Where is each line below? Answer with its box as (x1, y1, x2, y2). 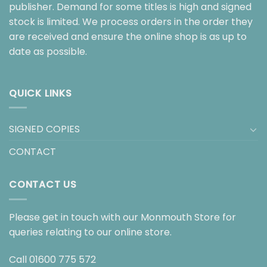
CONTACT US (9, 178, 77, 192)
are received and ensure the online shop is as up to (9, 29, 247, 44)
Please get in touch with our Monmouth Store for (9, 210, 236, 224)
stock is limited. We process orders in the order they (9, 14, 253, 29)
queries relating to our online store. (9, 225, 172, 239)
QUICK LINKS (9, 86, 72, 100)
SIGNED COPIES (9, 122, 80, 136)
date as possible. (9, 44, 87, 58)
